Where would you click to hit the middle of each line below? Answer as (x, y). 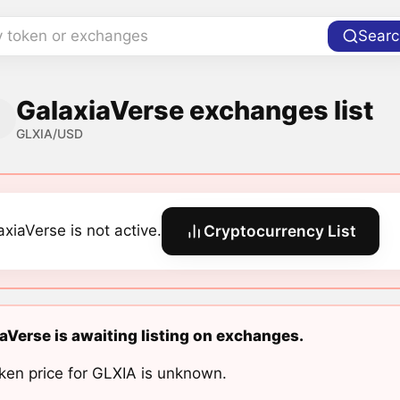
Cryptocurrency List (280, 231)
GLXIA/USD (50, 133)
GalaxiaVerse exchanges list (195, 110)
